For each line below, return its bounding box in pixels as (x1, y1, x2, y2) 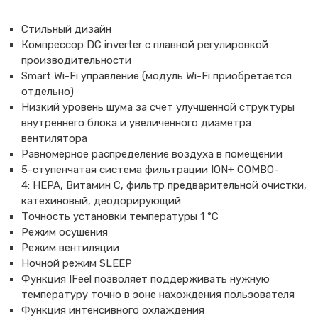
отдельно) (21, 84, 77, 98)
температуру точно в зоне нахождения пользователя (21, 287, 295, 301)
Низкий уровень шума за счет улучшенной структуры (21, 100, 295, 114)
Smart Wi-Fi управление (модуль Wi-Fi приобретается (21, 69, 292, 82)
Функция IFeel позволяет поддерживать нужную (21, 272, 270, 285)
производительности (21, 53, 131, 67)
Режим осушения (21, 225, 108, 238)
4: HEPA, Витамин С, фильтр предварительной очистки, (21, 178, 307, 192)
